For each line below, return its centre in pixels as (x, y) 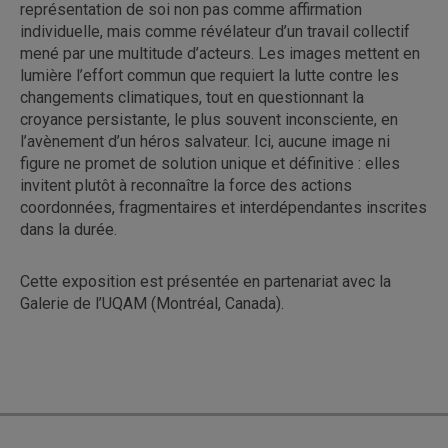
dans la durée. (68, 229)
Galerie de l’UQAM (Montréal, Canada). (154, 303)
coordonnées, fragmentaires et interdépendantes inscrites (223, 207)
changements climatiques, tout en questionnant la (192, 97)
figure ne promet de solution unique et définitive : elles (210, 163)
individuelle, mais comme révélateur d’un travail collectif (215, 31)
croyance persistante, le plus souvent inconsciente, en (209, 119)
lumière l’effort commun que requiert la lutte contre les (209, 75)
